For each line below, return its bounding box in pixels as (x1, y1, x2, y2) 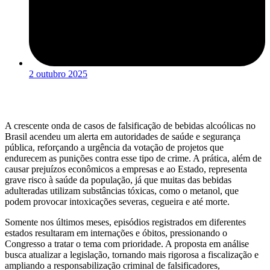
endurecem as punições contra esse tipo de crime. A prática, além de (5, 152, 262, 163)
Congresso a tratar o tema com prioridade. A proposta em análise (5, 238, 249, 249)
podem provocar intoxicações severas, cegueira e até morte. (5, 196, 230, 207)
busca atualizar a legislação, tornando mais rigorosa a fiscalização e (5, 249, 259, 260)
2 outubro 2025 (29, 68, 87, 79)
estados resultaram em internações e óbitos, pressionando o (5, 227, 227, 238)
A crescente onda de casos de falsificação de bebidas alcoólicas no (5, 120, 256, 131)
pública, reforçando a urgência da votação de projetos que (5, 142, 224, 152)
